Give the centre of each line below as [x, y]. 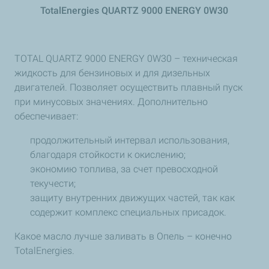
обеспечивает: [46, 116]
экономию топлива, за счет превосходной [124, 169]
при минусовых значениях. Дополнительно [111, 101]
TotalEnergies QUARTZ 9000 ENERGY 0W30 [134, 10]
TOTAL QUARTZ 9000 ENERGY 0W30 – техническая [126, 58]
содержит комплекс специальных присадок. [129, 212]
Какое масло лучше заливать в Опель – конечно [123, 236]
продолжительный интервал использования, [130, 140]
